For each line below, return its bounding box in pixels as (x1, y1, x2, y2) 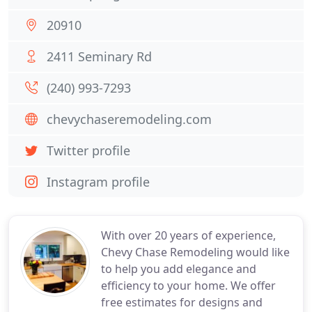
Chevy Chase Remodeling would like (101, 244, 290, 260)
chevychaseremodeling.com (47, 111, 212, 127)
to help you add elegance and (101, 261, 256, 276)
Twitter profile (47, 142, 130, 159)
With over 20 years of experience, (101, 228, 276, 243)
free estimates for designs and (101, 295, 263, 310)
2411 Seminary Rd (47, 48, 152, 65)
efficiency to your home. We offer (101, 278, 276, 293)
